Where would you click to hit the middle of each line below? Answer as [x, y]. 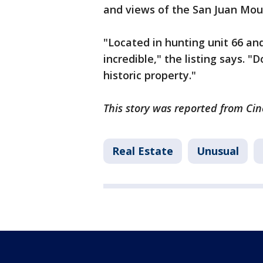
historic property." [150, 75]
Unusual [218, 151]
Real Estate [143, 151]
